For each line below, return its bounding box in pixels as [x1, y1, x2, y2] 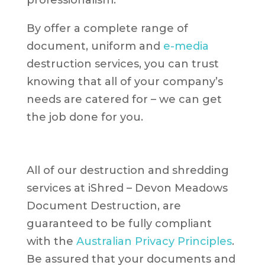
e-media [163, 40, 209, 53]
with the [26, 235, 76, 248]
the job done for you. [26, 111, 143, 124]
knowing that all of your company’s [26, 75, 223, 89]
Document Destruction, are [26, 199, 181, 213]
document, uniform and [26, 40, 163, 53]
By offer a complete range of [26, 22, 188, 35]
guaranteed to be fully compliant [26, 217, 212, 231]
